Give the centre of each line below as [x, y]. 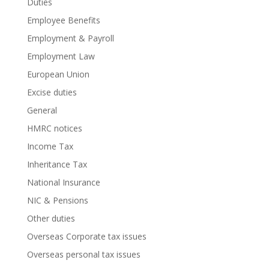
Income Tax [50, 146]
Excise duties [52, 92]
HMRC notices [54, 128]
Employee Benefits [63, 20]
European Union [58, 74]
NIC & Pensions [57, 200]
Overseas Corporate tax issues [86, 236]
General [42, 110]
